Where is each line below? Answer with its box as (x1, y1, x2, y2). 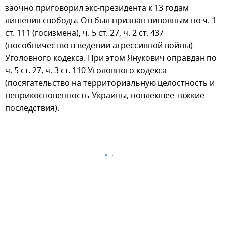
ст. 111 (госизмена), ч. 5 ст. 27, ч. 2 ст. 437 (5, 27, 164, 39)
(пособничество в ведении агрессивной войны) (5, 39, 193, 52)
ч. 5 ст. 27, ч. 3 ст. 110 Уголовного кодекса (5, 64, 167, 77)
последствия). (5, 102, 59, 115)
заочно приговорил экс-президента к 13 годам (5, 2, 189, 14)
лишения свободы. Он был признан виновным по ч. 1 (5, 14, 216, 27)
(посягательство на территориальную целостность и (5, 77, 215, 89)
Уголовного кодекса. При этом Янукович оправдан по (5, 52, 217, 64)
